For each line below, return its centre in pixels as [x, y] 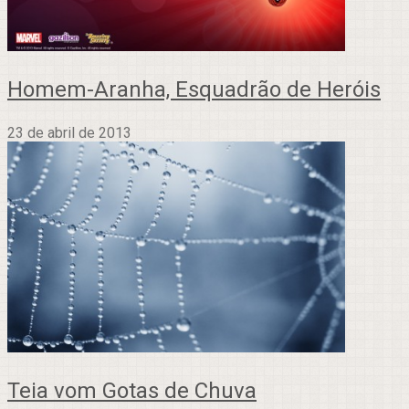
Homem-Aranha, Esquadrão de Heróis [194, 89]
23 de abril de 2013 [69, 132]
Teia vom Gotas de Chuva [132, 390]
